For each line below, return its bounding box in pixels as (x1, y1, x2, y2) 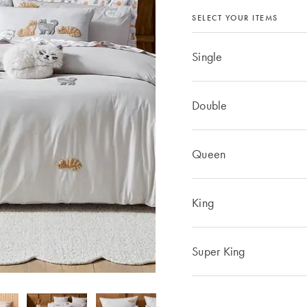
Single (192, 49, 223, 64)
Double (192, 97, 228, 113)
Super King (192, 243, 245, 259)
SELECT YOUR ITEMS (192, 12, 278, 23)
